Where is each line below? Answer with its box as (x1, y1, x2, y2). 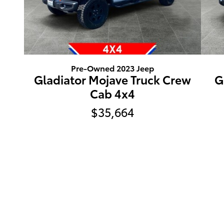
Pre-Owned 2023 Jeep (71, 61, 154, 73)
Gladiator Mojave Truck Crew (34, 70, 191, 87)
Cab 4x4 (90, 84, 135, 101)
